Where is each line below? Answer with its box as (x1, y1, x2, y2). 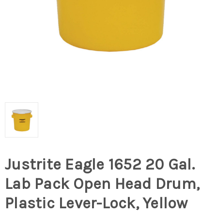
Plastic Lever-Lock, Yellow (5, 194, 188, 213)
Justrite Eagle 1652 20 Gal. (5, 155, 195, 174)
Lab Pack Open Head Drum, (5, 175, 200, 193)
